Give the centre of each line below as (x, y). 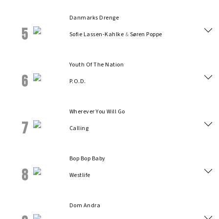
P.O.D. (78, 81)
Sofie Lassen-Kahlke (97, 34)
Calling (79, 128)
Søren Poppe (146, 34)
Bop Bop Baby (88, 159)
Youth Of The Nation (97, 65)
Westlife (80, 175)
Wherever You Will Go (97, 112)
